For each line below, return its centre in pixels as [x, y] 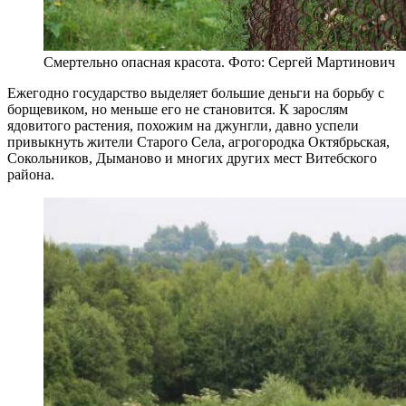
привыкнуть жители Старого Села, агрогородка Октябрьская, [198, 141]
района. [31, 174]
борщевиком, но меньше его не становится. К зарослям [178, 109]
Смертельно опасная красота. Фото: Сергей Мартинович [219, 62]
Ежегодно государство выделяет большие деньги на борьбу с [196, 92]
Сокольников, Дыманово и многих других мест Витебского [192, 158]
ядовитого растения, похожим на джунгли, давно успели [183, 125]
